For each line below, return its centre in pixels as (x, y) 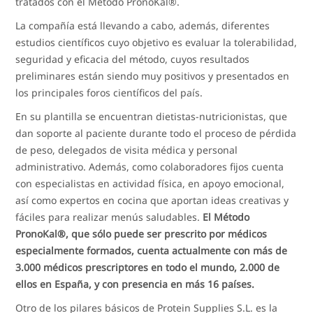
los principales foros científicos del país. (109, 92)
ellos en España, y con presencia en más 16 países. (135, 284)
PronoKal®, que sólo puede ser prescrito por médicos (141, 233)
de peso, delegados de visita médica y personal (127, 150)
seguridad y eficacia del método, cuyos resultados (133, 59)
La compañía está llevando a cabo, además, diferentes (143, 25)
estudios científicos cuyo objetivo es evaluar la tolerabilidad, (156, 42)
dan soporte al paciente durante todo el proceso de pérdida (156, 133)
